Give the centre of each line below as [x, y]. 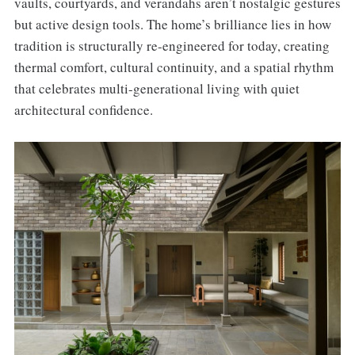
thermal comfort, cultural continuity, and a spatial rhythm [174, 67]
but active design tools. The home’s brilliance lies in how [172, 25]
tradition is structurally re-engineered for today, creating [172, 46]
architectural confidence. [83, 110]
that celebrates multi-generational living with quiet [157, 89]
